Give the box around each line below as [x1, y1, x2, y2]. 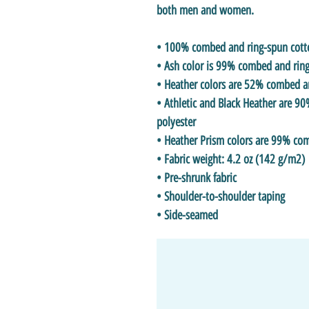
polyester [157, 114, 196, 130]
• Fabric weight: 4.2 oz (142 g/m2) [157, 151, 305, 167]
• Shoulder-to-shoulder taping [157, 188, 285, 204]
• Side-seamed [157, 207, 218, 223]
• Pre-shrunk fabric [157, 170, 237, 186]
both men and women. [157, 2, 257, 18]
